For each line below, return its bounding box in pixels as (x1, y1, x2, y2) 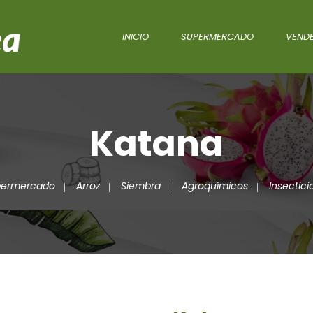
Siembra (120, 178, 161, 193)
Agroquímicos (181, 178, 248, 193)
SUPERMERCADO (181, 29, 254, 43)
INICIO (122, 29, 149, 43)
